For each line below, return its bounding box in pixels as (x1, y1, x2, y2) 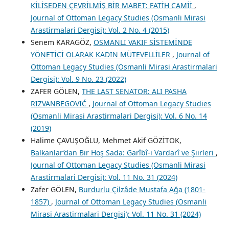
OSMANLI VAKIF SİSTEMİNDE (93, 37, 192, 48)
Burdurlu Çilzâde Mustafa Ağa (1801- (78, 185, 205, 195)
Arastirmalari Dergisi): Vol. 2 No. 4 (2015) (30, 25, 169, 35)
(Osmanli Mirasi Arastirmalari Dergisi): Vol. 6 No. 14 (30, 111, 207, 121)
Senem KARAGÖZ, (30, 37, 94, 48)
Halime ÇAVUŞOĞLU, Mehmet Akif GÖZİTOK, (30, 135, 181, 146)
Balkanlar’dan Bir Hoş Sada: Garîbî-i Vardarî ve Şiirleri (30, 148, 216, 158)
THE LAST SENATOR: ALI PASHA (81, 86, 187, 97)
